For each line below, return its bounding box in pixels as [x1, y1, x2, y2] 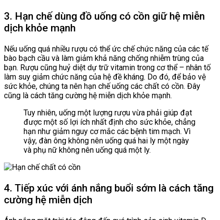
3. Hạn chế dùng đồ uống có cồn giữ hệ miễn [4, 10, 205, 22]
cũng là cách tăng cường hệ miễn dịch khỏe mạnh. [4, 90, 172, 100]
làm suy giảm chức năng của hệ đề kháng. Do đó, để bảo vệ [4, 72, 206, 82]
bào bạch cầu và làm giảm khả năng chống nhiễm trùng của [4, 53, 204, 63]
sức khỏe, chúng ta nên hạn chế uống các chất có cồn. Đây [4, 81, 200, 91]
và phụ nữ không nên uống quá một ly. [24, 145, 151, 155]
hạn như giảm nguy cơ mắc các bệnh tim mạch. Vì [24, 126, 191, 136]
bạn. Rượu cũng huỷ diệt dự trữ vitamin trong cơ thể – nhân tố [4, 62, 211, 72]
